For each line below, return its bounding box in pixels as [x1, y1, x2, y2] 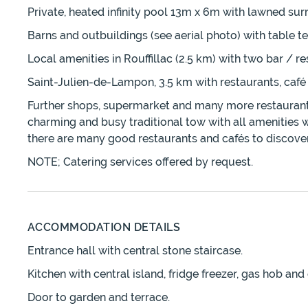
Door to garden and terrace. [27, 291, 170, 305]
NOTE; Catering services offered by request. [27, 155, 253, 169]
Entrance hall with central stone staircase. [27, 244, 243, 258]
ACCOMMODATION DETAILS [27, 221, 181, 234]
